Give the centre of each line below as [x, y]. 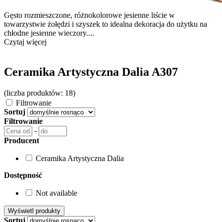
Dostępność [23, 175]
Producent [22, 140]
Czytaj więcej [25, 42]
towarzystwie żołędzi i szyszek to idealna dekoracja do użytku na [106, 24]
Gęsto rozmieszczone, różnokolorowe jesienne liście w [89, 15]
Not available [56, 193]
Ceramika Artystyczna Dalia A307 [91, 72]
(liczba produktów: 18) [40, 93]
